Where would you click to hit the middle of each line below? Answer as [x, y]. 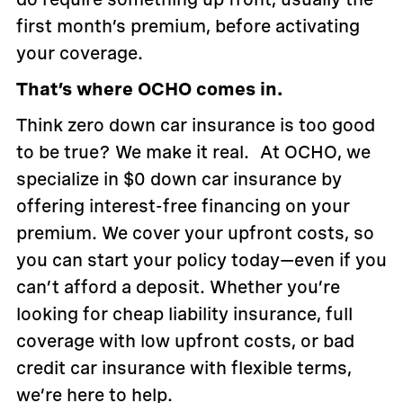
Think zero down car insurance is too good [195, 125]
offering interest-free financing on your [183, 206]
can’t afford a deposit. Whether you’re [178, 287]
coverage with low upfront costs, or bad [185, 341]
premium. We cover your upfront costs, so [195, 233]
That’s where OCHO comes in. [149, 90]
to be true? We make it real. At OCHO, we [193, 152]
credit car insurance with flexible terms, [184, 368]
